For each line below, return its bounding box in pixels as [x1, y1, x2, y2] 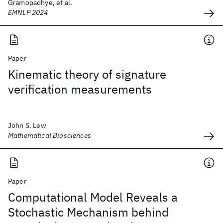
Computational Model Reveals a [8, 189, 178, 205]
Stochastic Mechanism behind [8, 204, 169, 220]
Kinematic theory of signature [8, 66, 166, 82]
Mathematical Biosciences [8, 131, 91, 140]
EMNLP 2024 [8, 8, 48, 17]
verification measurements [8, 81, 152, 97]
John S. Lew [8, 121, 46, 130]
